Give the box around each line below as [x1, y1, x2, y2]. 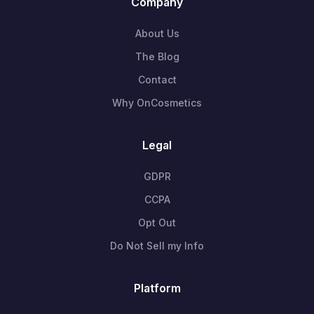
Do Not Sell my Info [110, 239, 204, 252]
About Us [135, 27, 179, 39]
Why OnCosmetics [112, 96, 202, 109]
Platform [133, 280, 181, 295]
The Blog [135, 50, 179, 62]
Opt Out [138, 216, 176, 228]
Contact [137, 73, 177, 86]
